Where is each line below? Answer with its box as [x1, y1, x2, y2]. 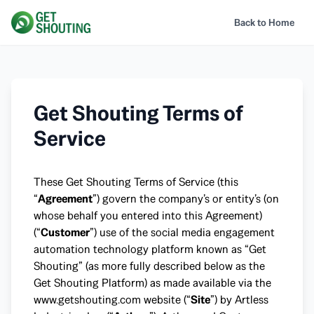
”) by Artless [210, 292, 268, 307]
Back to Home [234, 16, 294, 29]
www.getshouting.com [34, 292, 141, 307]
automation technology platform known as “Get [34, 242, 266, 257]
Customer [41, 225, 90, 240]
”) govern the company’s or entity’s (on [93, 191, 279, 206]
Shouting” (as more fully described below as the [34, 259, 265, 273]
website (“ [141, 292, 191, 307]
